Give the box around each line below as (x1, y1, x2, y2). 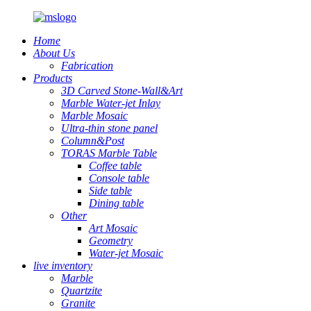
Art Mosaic (89, 222, 137, 234)
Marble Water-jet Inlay (61, 97, 160, 109)
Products (33, 72, 72, 84)
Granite (61, 297, 95, 309)
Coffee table (89, 160, 142, 171)
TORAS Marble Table (61, 147, 157, 159)
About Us (33, 47, 75, 59)
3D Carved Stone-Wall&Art (61, 85, 183, 96)
